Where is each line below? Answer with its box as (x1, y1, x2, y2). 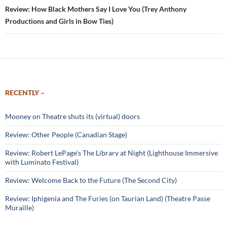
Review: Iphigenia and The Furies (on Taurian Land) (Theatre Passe (5, 194, 210, 203)
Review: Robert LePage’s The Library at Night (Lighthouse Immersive (5, 148, 218, 157)
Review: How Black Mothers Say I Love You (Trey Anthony (5, 5, 186, 13)
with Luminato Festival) (5, 158, 79, 166)
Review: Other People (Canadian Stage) (5, 130, 127, 139)
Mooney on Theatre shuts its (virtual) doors (5, 112, 140, 121)
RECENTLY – (5, 88, 45, 97)
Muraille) (5, 203, 34, 212)
